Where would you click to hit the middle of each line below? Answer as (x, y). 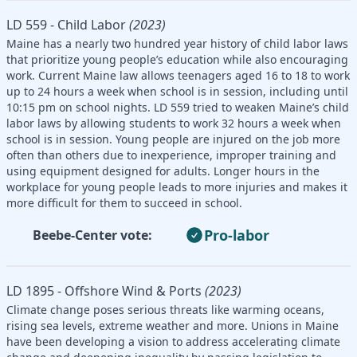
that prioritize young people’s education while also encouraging (177, 59)
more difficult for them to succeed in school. (124, 202)
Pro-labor (237, 235)
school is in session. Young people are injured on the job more (173, 139)
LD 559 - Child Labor (66, 24)
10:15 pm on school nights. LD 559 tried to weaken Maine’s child (178, 107)
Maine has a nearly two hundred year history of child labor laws (177, 43)
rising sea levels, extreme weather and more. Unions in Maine (173, 325)
